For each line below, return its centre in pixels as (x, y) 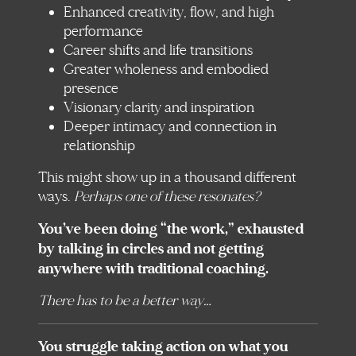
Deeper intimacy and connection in (170, 126)
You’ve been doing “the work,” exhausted (171, 228)
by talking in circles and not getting (151, 248)
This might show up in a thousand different (167, 177)
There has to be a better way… (125, 300)
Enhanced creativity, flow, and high (169, 12)
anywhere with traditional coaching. (153, 268)
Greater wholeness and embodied (166, 69)
